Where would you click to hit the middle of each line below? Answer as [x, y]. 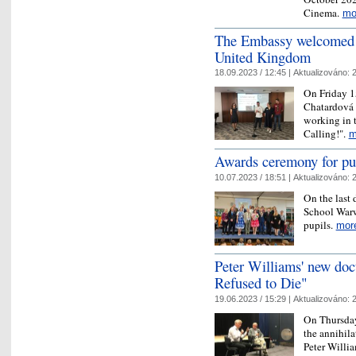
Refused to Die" [261, 283]
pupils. [319, 224]
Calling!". [326, 134]
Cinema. [323, 12]
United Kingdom [263, 56]
